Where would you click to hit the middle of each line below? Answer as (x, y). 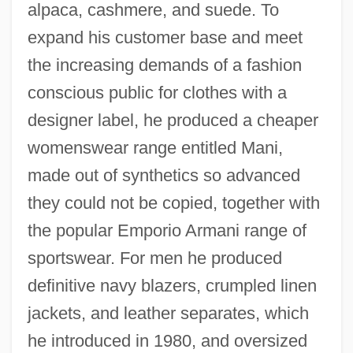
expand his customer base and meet (165, 37)
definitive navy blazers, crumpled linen (172, 285)
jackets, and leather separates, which (168, 313)
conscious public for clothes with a (157, 92)
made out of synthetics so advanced (163, 175)
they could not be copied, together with (173, 203)
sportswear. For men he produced (154, 258)
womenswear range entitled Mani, (155, 147)
